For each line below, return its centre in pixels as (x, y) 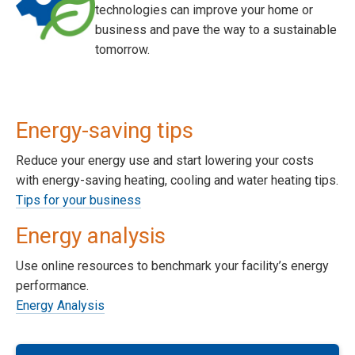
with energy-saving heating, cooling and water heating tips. (177, 180)
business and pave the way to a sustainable (216, 29)
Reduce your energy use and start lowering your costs (165, 160)
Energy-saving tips (105, 130)
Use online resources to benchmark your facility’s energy (172, 265)
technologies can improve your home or (204, 10)
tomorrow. (122, 49)
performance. (52, 285)
